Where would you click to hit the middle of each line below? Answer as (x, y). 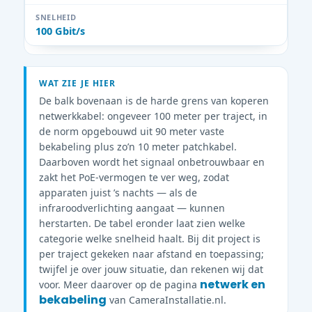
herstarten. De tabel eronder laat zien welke (142, 223)
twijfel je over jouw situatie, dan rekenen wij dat (151, 269)
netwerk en (233, 284)
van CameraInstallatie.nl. (166, 300)
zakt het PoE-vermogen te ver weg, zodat (134, 177)
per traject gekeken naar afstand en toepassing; (151, 254)
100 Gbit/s (60, 31)
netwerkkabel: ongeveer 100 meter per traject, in (153, 116)
